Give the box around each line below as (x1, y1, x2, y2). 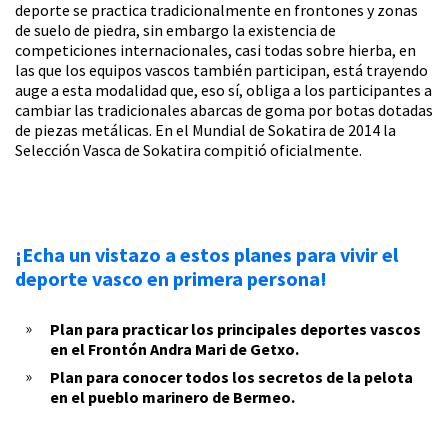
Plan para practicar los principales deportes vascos (50, 319, 421, 340)
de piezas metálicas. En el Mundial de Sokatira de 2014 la (15, 120, 396, 141)
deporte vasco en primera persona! (15, 266, 327, 292)
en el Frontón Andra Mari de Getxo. (50, 339, 299, 360)
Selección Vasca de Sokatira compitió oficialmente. (15, 140, 362, 161)
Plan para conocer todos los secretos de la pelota (50, 367, 413, 388)
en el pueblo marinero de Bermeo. (50, 387, 295, 408)
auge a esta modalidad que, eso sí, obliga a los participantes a (15, 80, 432, 101)
